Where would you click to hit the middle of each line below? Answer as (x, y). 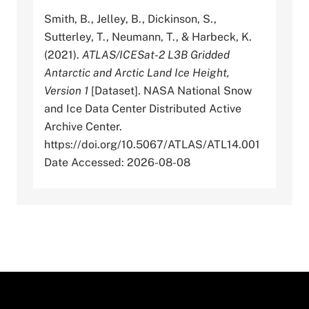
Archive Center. (83, 127)
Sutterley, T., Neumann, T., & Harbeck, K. (148, 37)
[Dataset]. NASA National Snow (170, 91)
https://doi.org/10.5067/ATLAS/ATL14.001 (152, 145)
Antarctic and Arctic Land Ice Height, (137, 73)
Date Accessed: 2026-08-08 (117, 163)
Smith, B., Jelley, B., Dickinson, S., (130, 19)
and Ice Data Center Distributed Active (143, 109)
